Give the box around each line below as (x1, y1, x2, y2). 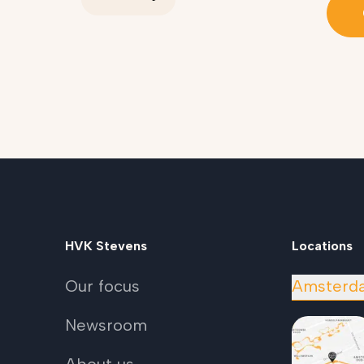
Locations (292, 238, 353, 253)
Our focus (65, 276, 140, 296)
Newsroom (65, 315, 147, 335)
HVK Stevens (65, 238, 147, 253)
